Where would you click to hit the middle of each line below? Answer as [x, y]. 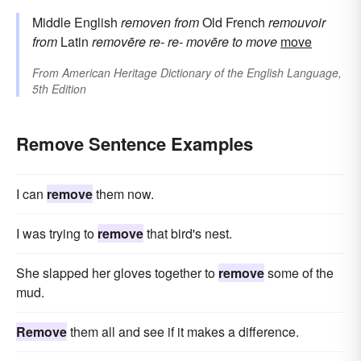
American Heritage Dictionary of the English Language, [202, 72]
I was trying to [57, 233]
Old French [234, 22]
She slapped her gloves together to [117, 272]
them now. [123, 193]
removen [146, 22]
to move [255, 41]
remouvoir [297, 22]
